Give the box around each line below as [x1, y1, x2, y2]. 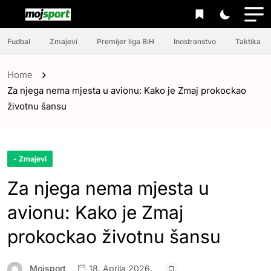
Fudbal [7, 37, 30, 46]
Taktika [235, 37, 261, 46]
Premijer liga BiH [97, 37, 154, 46]
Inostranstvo [174, 37, 216, 46]
